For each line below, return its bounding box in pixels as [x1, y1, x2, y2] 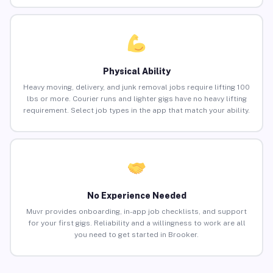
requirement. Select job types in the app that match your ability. [23, 106, 250, 115]
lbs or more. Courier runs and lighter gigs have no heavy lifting [26, 94, 247, 104]
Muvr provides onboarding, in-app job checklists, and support [26, 207, 247, 216]
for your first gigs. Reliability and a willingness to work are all [27, 219, 246, 228]
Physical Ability [102, 66, 171, 77]
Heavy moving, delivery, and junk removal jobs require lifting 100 [23, 83, 250, 92]
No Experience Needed [87, 191, 186, 201]
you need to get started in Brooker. [74, 230, 199, 239]
